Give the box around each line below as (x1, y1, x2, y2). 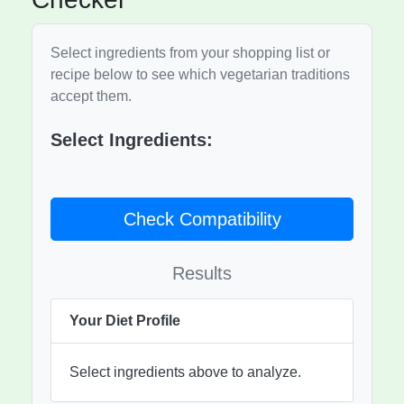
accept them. (50, 88, 132, 105)
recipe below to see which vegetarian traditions (50, 67, 350, 83)
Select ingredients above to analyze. (69, 364, 301, 381)
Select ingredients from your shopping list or (50, 45, 330, 61)
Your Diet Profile (69, 313, 180, 329)
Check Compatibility (123, 209, 281, 230)
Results (172, 263, 232, 284)
